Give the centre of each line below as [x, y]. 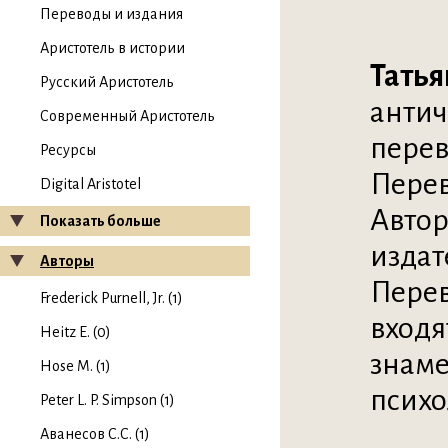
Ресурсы [68, 150]
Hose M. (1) [75, 366]
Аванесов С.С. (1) [95, 434]
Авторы [67, 261]
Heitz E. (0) [75, 332]
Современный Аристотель [127, 116]
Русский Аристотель [107, 82]
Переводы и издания [111, 14]
